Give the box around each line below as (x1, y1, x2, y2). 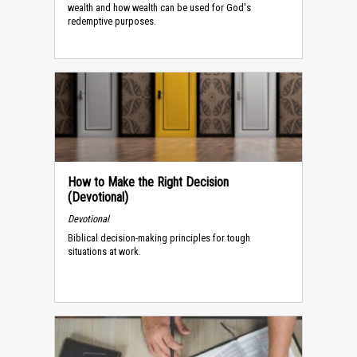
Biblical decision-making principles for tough (68, 232, 250, 245)
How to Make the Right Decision (68, 175, 229, 190)
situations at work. (68, 245, 141, 258)
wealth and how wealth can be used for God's (68, 2, 251, 14)
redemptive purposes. (68, 15, 156, 28)
